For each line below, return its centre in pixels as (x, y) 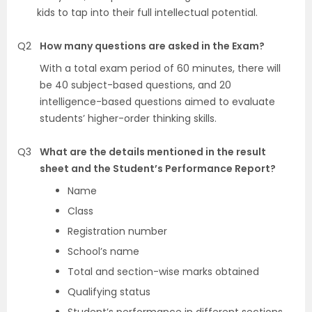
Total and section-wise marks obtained (163, 272)
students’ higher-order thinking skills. (128, 118)
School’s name (103, 251)
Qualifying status (109, 292)
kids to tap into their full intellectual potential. (147, 13)
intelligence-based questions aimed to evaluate (157, 102)
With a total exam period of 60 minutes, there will (160, 68)
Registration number (117, 231)
